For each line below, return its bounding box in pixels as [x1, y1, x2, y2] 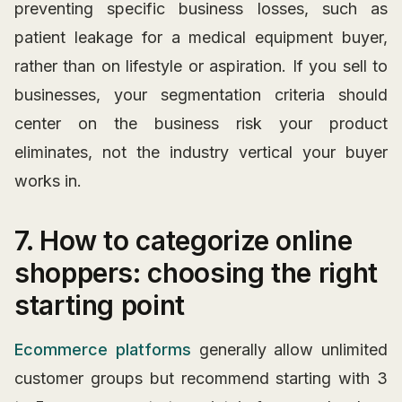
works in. [14, 171, 82, 191]
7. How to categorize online [14, 224, 353, 258]
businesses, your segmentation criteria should [14, 85, 388, 105]
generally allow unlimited [190, 340, 388, 360]
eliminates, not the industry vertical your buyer [14, 143, 388, 162]
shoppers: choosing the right [14, 257, 378, 290]
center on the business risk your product [14, 114, 388, 134]
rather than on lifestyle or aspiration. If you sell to [14, 57, 388, 76]
